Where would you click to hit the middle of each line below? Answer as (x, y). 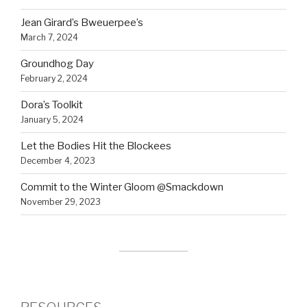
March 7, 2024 (49, 38)
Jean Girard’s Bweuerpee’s (82, 23)
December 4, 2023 (58, 161)
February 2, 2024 (54, 79)
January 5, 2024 (52, 120)
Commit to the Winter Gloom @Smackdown (122, 187)
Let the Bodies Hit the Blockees (96, 146)
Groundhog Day (57, 64)
